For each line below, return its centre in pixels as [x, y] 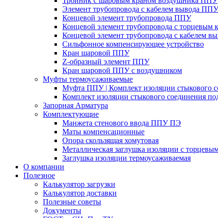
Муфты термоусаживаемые [88, 79]
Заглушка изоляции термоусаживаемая [127, 158]
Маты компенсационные [103, 132]
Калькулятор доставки [80, 193]
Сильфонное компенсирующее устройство [133, 44]
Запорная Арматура [75, 105]
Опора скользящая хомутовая [110, 140]
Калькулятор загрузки [79, 184]
